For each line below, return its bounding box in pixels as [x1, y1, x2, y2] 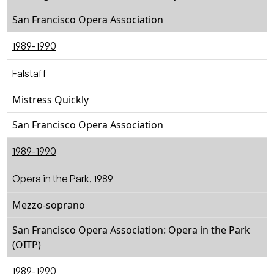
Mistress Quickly [12, 93, 89, 106]
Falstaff [12, 67, 46, 80]
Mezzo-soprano [12, 198, 85, 212]
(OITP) [12, 238, 41, 251]
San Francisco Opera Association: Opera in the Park [12, 223, 250, 237]
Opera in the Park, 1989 [12, 172, 113, 185]
